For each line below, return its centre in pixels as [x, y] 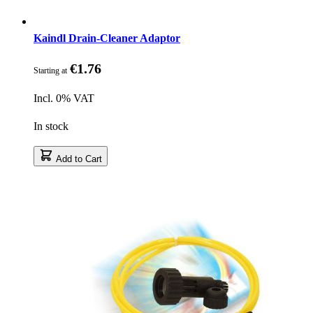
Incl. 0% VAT [64, 98]
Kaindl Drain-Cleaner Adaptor [107, 38]
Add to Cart [79, 159]
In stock [51, 126]
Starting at [50, 70]
